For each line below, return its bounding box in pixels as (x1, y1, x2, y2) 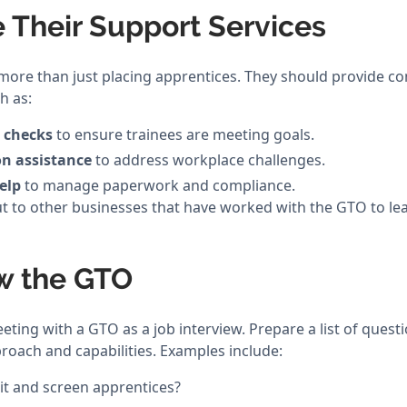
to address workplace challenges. (92, 150, 325, 170)
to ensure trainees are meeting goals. (53, 124, 314, 144)
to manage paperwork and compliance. (21, 175, 295, 195)
